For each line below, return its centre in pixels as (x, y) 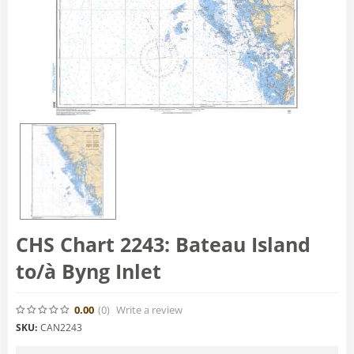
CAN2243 (61, 327)
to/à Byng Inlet (88, 271)
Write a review (149, 309)
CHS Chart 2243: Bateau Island (163, 245)
